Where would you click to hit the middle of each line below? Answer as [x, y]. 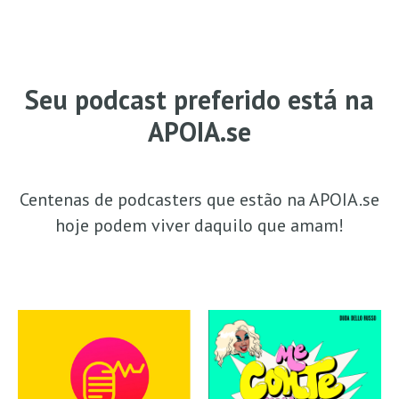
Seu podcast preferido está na [199, 99]
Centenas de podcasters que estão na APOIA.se [199, 199]
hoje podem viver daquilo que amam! [199, 225]
